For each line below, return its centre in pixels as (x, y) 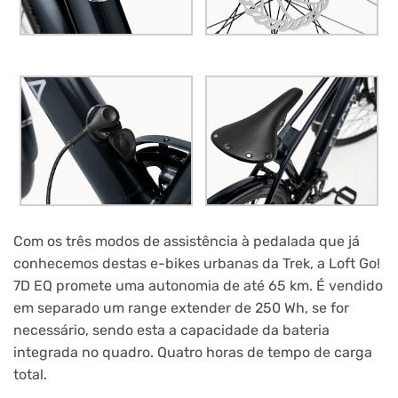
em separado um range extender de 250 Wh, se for (181, 308)
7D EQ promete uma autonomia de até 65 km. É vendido (198, 286)
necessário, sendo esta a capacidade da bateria (171, 330)
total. (30, 375)
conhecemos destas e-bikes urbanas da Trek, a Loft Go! (197, 264)
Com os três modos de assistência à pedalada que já (187, 242)
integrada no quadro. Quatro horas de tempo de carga (193, 353)
